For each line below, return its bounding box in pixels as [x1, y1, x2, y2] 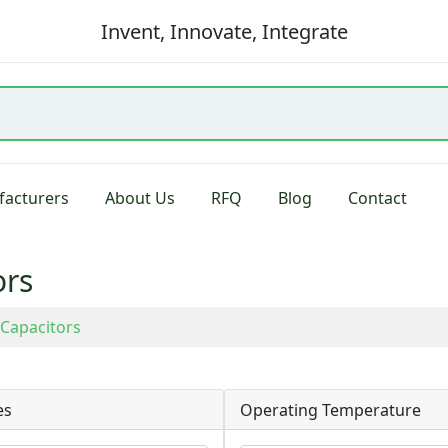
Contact [348, 187, 408, 209]
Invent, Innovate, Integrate [100, 17, 348, 45]
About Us [105, 187, 176, 209]
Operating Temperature [240, 398, 421, 421]
